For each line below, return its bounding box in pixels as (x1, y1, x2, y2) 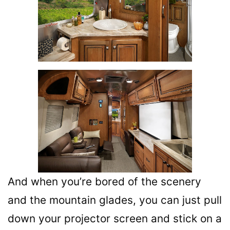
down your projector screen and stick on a (8, 212, 222, 225)
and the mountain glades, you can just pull (8, 194, 222, 207)
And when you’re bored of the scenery (8, 175, 201, 188)
